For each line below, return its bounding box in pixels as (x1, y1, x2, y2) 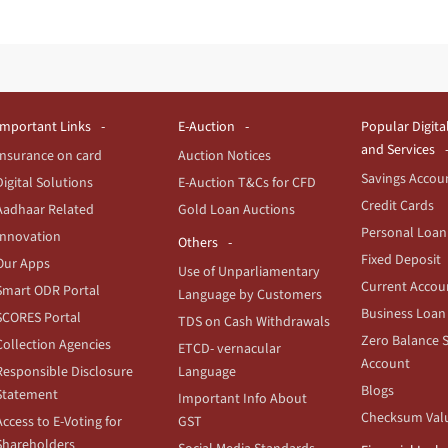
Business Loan (361, 303, 446, 324)
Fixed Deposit (361, 249, 441, 270)
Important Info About (178, 388, 307, 409)
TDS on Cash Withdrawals (178, 311, 330, 332)
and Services (361, 139, 435, 160)
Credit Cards (361, 195, 434, 216)
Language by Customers (178, 284, 322, 305)
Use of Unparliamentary (178, 261, 320, 282)
